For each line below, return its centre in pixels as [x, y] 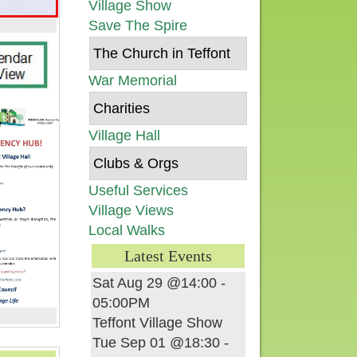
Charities [122, 108]
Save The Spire [138, 25]
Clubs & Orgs [136, 163]
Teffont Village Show [157, 323]
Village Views [131, 210]
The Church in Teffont [162, 53]
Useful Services [138, 190]
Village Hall [124, 135]
